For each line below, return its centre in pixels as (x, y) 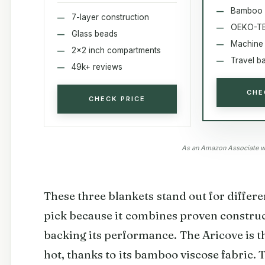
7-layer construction (110, 17)
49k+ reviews (97, 67)
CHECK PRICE (117, 98)
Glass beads (95, 33)
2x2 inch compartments (116, 50)
